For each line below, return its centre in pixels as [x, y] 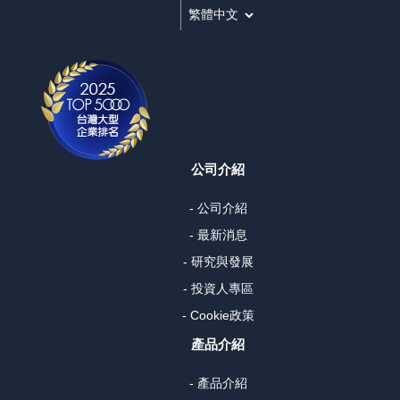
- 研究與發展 [218, 261]
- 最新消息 [218, 234]
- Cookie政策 [218, 315]
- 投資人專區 [218, 288]
